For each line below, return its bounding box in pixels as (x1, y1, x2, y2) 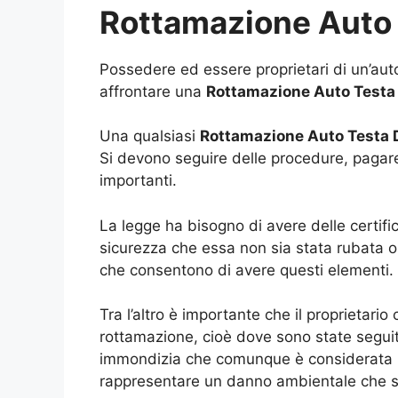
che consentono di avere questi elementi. (99, 260, 394, 279)
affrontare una (99, 82, 206, 100)
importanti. (99, 171, 177, 190)
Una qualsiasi (99, 127, 200, 146)
